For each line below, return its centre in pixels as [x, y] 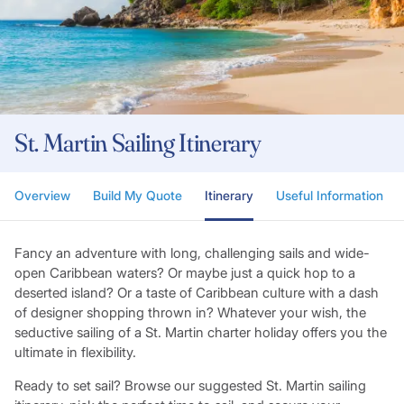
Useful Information [329, 196]
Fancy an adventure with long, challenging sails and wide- [192, 253]
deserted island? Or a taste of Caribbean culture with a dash [196, 293]
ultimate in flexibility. [75, 353]
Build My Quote [137, 196]
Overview [42, 196]
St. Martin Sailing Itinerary [138, 143]
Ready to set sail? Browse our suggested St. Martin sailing [190, 386]
